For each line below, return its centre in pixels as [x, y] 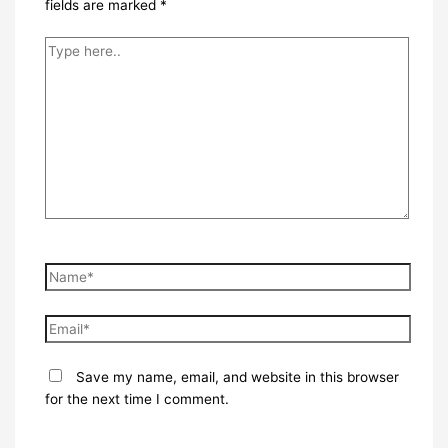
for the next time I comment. [136, 399]
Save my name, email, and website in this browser [237, 377]
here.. [62, 68]
